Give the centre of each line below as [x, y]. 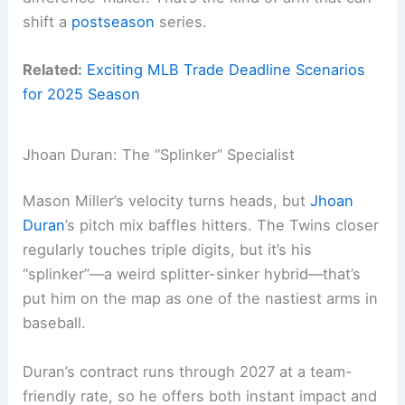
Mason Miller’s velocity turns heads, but [167, 201]
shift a [47, 21]
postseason [113, 21]
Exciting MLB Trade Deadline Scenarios [226, 70]
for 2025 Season [82, 94]
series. [181, 21]
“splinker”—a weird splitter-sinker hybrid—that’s [192, 274]
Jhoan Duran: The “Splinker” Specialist [159, 154]
